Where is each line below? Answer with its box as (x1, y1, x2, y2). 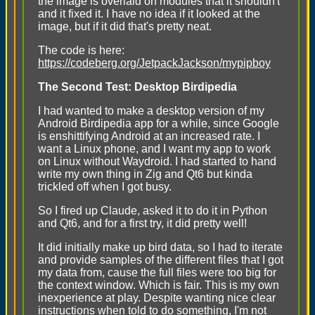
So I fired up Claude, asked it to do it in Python (38, 205, 267, 217)
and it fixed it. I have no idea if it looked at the (38, 8, 260, 20)
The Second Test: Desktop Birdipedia (38, 81, 237, 93)
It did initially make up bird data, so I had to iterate (38, 241, 283, 253)
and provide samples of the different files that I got (38, 254, 283, 266)
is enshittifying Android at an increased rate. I (38, 130, 260, 142)
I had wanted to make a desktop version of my (38, 105, 264, 117)
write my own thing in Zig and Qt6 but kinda (38, 168, 252, 180)
